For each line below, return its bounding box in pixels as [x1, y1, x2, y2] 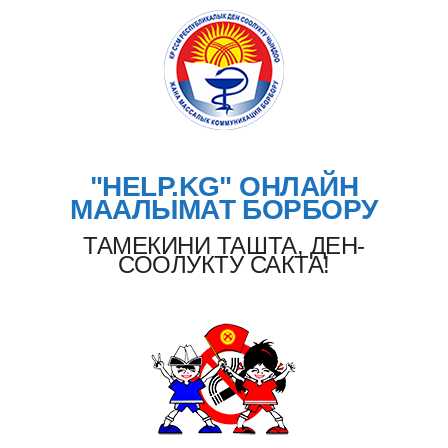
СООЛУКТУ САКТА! [118, 251, 330, 278]
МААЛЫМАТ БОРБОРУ [70, 194, 378, 225]
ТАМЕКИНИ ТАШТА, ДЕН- [83, 232, 365, 259]
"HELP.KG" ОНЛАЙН [89, 171, 359, 202]
